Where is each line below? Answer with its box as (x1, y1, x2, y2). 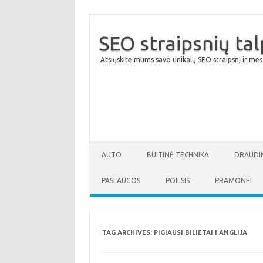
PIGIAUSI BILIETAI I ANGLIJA (153, 229, 247, 236)
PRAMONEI (215, 177, 252, 184)
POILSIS (166, 177, 190, 184)
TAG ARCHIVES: (102, 229, 154, 236)
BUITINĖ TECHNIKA (147, 151, 209, 159)
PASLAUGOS (102, 177, 140, 184)
